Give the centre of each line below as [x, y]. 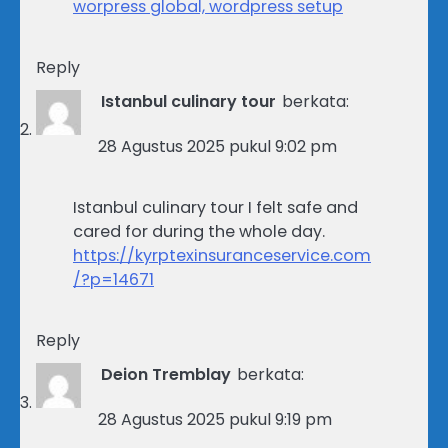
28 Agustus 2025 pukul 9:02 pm [217, 147]
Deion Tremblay [166, 375]
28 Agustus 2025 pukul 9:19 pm [215, 420]
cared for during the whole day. [199, 232]
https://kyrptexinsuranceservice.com [222, 256]
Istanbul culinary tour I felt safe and [215, 208]
